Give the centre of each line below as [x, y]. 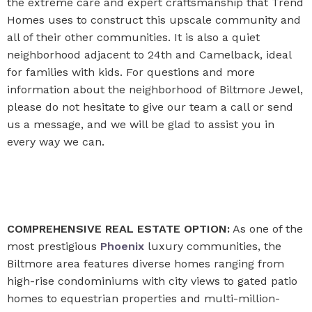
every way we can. [56, 142]
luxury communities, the [214, 246]
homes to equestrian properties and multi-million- [143, 298]
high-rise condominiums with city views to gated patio [152, 281]
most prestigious [54, 246]
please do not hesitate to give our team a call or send [150, 107]
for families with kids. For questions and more [131, 72]
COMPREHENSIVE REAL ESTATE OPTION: [118, 229]
